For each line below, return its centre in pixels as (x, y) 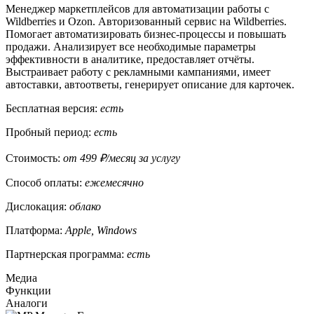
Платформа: (34, 230)
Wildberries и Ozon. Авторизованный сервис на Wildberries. (146, 21)
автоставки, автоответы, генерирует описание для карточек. (150, 84)
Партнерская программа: (66, 254)
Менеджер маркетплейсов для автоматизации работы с (137, 8)
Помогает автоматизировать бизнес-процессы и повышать (146, 34)
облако (85, 206)
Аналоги (27, 303)
